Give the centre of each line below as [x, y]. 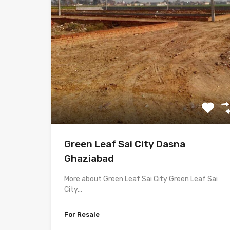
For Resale [82, 215]
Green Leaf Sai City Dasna [125, 144]
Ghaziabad [89, 159]
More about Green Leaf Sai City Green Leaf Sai [141, 179]
